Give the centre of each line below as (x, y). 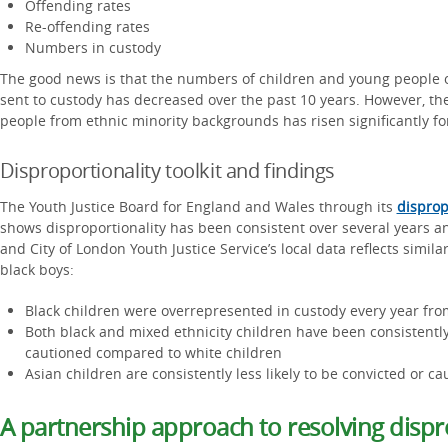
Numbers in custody (92, 47)
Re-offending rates (89, 26)
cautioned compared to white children (153, 352)
